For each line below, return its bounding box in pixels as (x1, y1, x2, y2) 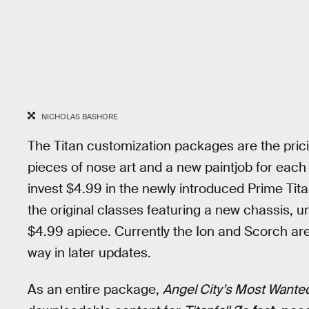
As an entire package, (28, 280, 163, 298)
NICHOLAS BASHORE (41, 111, 118, 121)
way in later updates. (28, 244, 151, 262)
